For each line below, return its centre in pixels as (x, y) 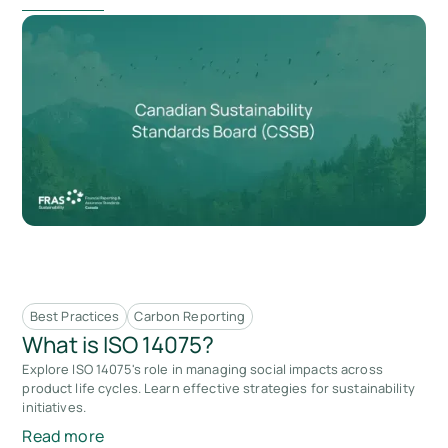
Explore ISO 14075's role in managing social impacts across (202, 369)
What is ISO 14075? (118, 345)
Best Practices (74, 315)
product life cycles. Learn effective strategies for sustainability (218, 388)
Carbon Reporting (190, 315)
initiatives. (54, 407)
